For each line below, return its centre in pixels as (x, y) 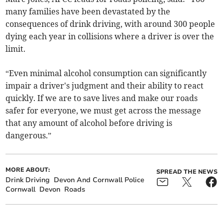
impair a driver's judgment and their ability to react (105, 86)
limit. (16, 49)
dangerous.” (29, 136)
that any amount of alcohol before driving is (89, 123)
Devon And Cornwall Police (99, 180)
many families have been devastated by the (88, 12)
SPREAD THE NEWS (187, 172)
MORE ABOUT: (28, 170)
